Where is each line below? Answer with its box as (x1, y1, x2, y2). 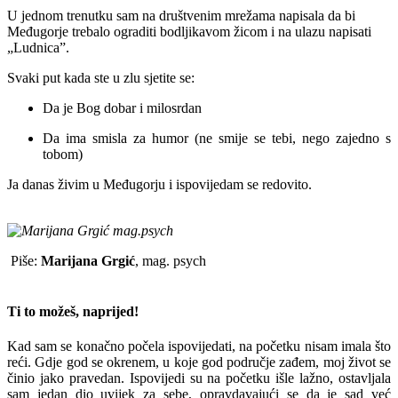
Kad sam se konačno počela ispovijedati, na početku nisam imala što (7, 338, 391, 354)
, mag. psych (135, 252, 206, 268)
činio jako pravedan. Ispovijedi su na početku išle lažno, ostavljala (7, 370, 391, 386)
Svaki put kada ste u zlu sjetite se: (7, 69, 195, 85)
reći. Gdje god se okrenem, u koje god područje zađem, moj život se (7, 354, 391, 370)
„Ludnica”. (7, 39, 69, 55)
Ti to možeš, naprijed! (7, 304, 139, 320)
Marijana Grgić (41, 252, 135, 268)
